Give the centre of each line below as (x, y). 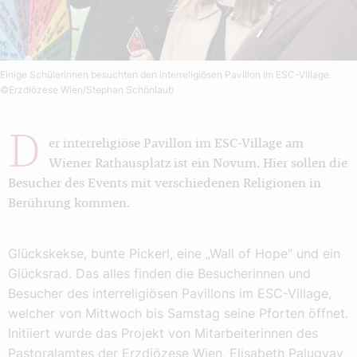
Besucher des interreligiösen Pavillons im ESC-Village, (170, 293)
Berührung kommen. (69, 203)
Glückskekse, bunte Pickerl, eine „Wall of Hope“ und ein (174, 253)
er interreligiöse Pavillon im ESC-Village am (176, 143)
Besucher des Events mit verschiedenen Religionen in (165, 183)
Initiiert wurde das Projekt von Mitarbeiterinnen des (163, 333)
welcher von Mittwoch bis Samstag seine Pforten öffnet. (178, 313)
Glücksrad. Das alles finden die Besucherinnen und (159, 273)
